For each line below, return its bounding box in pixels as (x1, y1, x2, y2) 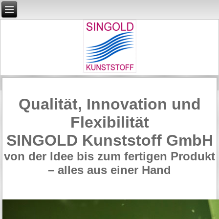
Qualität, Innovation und (18, 95, 201, 113)
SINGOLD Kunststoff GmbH (6, 131, 213, 150)
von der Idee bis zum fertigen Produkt (4, 150, 215, 163)
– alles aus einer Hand (48, 163, 171, 177)
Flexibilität (70, 113, 149, 131)
